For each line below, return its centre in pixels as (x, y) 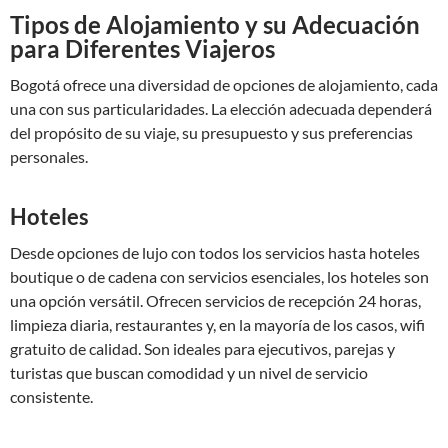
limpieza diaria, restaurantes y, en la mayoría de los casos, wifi (217, 324)
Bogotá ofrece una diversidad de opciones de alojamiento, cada (224, 84)
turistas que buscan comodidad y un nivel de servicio (189, 372)
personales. (49, 156)
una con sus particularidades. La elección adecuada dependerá (221, 108)
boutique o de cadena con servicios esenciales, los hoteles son (219, 276)
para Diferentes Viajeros (142, 48)
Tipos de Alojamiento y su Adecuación (215, 24)
